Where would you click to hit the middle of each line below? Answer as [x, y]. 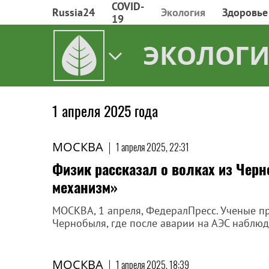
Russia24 [74, 12]
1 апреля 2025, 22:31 [153, 147]
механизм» [85, 187]
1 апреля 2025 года [105, 110]
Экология [183, 12]
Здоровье [245, 12]
